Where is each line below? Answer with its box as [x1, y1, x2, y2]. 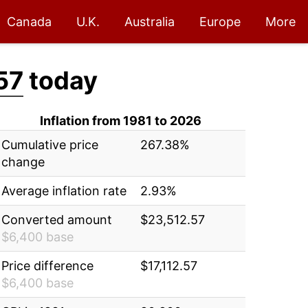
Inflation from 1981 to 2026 [39, 113, 201, 128]
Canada [7, 14, 52, 29]
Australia [124, 14, 175, 29]
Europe [199, 14, 241, 29]
